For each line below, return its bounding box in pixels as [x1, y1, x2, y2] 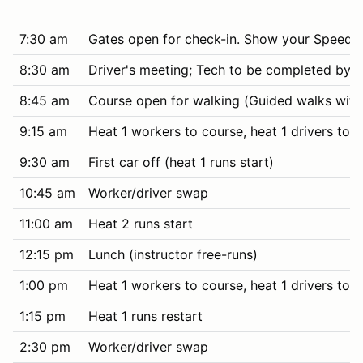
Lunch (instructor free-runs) [88, 246, 258, 263]
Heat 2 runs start [88, 215, 193, 232]
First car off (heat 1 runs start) [88, 153, 274, 170]
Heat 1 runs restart [88, 307, 203, 324]
